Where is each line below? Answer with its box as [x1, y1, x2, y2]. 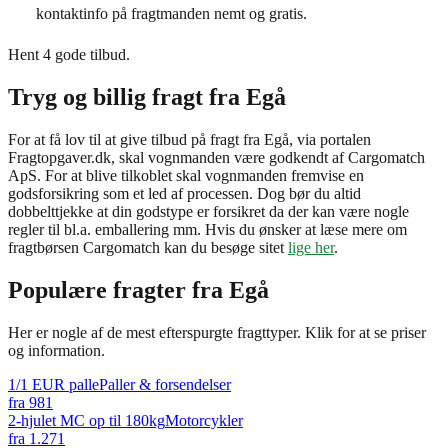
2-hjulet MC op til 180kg [8, 411, 165, 429]
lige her [288, 238, 334, 256]
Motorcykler [165, 411, 243, 429]
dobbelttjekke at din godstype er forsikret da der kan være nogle [8, 202, 409, 220]
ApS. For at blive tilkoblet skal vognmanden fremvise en [8, 166, 364, 184]
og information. [8, 341, 105, 359]
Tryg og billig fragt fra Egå [8, 83, 286, 110]
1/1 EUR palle [8, 375, 99, 393]
